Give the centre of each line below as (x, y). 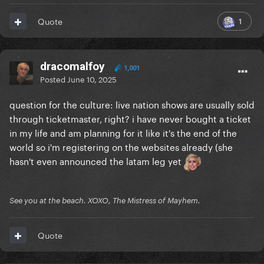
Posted (54, 79)
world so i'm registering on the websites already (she (121, 146)
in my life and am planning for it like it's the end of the (123, 132)
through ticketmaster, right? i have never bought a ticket (130, 118)
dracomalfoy (72, 67)
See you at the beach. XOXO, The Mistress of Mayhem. (105, 201)
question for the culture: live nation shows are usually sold (132, 104)
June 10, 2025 (92, 79)
